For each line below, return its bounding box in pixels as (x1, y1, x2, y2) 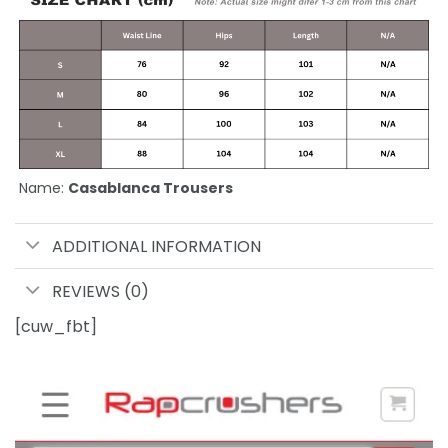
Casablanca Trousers (68, 178, 233, 199)
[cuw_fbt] (15, 314, 97, 338)
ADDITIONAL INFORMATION (51, 234, 261, 258)
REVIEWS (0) (51, 279, 149, 303)
